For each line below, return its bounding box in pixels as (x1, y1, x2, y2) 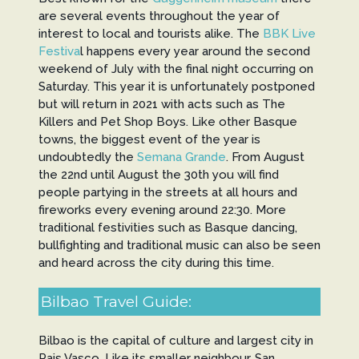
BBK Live (262, 26, 316, 42)
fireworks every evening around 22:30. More (38, 203, 286, 218)
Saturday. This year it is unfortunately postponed (38, 79, 315, 95)
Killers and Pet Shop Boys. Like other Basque (38, 115, 297, 130)
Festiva (38, 44, 80, 59)
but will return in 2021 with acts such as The (38, 97, 285, 112)
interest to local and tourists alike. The (38, 26, 263, 42)
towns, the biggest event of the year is (38, 132, 260, 147)
